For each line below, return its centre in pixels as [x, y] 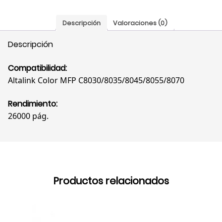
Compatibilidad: [37, 68]
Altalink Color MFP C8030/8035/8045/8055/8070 [96, 81]
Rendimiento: [33, 104]
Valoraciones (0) [140, 23]
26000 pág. [28, 116]
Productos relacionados [111, 181]
